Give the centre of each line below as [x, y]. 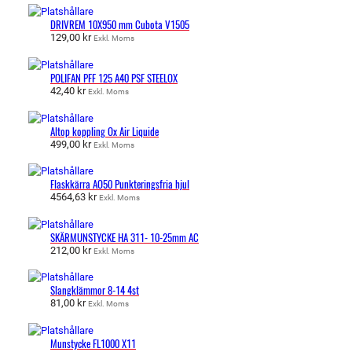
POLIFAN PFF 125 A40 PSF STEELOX [114, 78]
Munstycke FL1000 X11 [93, 343]
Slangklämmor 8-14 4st [95, 291]
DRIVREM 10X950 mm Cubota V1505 [120, 25]
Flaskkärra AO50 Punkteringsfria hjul [120, 185]
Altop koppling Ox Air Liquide [104, 131]
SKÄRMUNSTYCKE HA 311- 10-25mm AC [125, 237]
